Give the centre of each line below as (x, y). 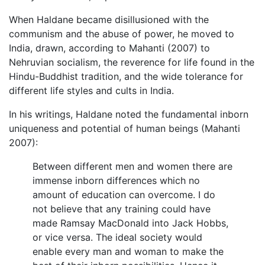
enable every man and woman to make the (128, 252)
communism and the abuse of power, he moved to (122, 34)
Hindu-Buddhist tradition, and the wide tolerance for (126, 77)
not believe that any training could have (122, 209)
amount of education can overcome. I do (124, 195)
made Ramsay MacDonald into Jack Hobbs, (130, 223)
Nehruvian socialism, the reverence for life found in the (132, 62)
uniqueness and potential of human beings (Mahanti (125, 129)
